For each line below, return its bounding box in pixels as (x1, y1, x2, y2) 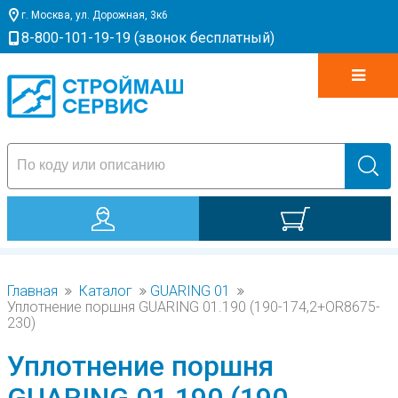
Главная (7, 283, 58, 299)
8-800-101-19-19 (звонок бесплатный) (21, 29, 275, 46)
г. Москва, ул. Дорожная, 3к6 (21, 9, 168, 21)
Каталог (79, 283, 132, 299)
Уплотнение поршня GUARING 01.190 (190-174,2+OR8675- (7, 298, 380, 315)
